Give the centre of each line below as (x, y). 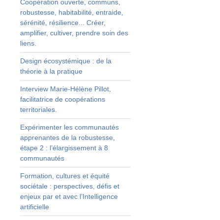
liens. (28, 43)
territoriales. (38, 109)
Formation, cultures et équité (65, 176)
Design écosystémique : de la (66, 61)
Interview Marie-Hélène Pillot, (65, 89)
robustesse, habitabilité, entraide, (71, 12)
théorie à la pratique (51, 71)
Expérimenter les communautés (69, 127)
